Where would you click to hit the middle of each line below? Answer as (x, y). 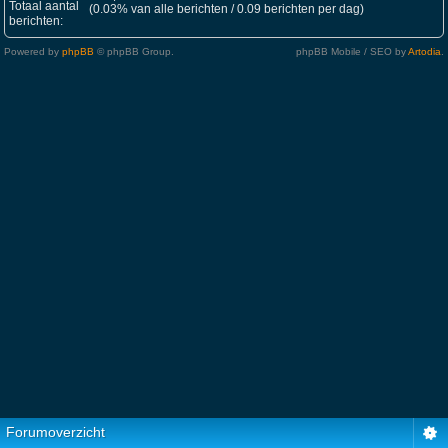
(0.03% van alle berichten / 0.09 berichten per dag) (226, 9)
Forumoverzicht (55, 432)
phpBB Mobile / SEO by (352, 51)
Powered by (33, 51)
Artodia (424, 51)
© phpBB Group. (134, 51)
